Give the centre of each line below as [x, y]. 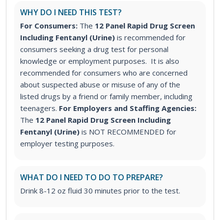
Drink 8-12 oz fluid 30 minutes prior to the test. [100, 191]
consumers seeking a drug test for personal [94, 49]
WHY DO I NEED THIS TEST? [71, 13]
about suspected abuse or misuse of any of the [100, 85]
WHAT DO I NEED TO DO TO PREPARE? [92, 178]
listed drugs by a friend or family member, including [106, 96]
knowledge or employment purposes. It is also [100, 61]
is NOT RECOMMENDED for [129, 132]
